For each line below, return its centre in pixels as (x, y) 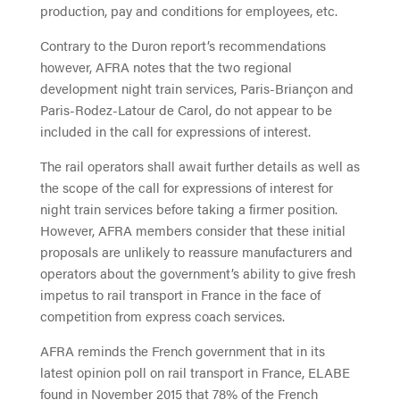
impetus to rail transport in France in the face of (180, 294)
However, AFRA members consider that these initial (192, 229)
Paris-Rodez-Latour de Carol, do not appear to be (186, 109)
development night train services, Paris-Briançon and (196, 87)
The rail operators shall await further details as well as (200, 165)
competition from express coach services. (162, 315)
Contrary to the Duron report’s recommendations (183, 45)
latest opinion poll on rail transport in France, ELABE (195, 371)
